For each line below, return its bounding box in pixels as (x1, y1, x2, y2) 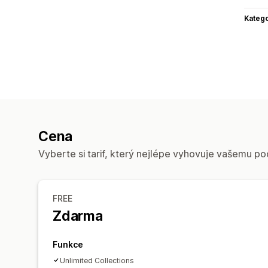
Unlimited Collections (60, 255, 134, 265)
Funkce (53, 239, 83, 249)
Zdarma (53, 207, 103, 224)
